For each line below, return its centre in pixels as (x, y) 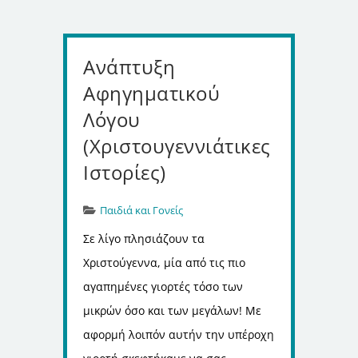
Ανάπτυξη (129, 66)
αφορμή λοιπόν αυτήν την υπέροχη (179, 334)
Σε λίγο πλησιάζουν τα (144, 238)
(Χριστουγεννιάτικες (177, 145)
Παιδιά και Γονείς (141, 210)
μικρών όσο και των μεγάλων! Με (172, 310)
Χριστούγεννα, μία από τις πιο (164, 262)
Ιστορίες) (125, 172)
